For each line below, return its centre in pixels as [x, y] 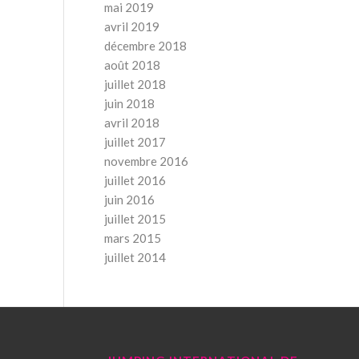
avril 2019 [131, 26]
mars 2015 [132, 238]
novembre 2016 [146, 161]
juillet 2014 [135, 257]
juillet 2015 [135, 219]
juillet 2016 [135, 180]
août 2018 [132, 65]
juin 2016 [129, 200]
